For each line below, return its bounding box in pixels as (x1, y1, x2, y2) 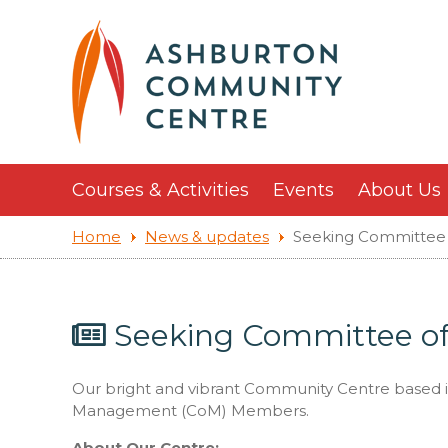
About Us (358, 179, 441, 201)
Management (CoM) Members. (72, 400, 309, 420)
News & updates (145, 227, 269, 246)
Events (273, 179, 334, 201)
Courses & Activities (72, 179, 249, 201)
